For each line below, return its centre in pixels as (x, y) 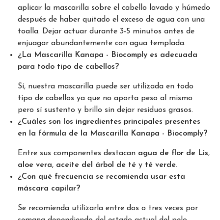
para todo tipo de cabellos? (68, 67)
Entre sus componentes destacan (78, 153)
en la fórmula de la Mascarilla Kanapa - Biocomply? (112, 133)
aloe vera (35, 165)
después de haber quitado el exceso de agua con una (111, 19)
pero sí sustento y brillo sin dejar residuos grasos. (105, 110)
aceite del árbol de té (96, 165)
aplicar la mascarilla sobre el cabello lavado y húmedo (114, 8)
